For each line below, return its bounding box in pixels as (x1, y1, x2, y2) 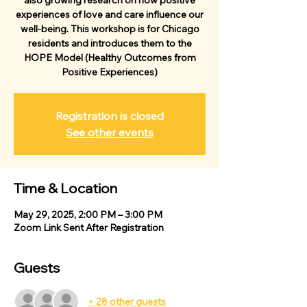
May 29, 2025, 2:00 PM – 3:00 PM (14, 208, 162, 221)
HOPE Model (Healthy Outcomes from (23, 51, 196, 64)
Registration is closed (56, 109, 164, 123)
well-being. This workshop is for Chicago (20, 23, 199, 35)
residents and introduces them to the (27, 37, 192, 49)
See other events (66, 125, 153, 139)
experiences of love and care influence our (16, 8, 204, 21)
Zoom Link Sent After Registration (14, 221, 164, 234)
